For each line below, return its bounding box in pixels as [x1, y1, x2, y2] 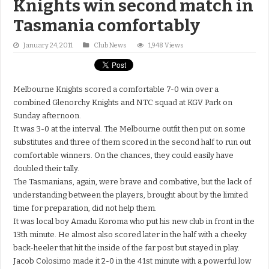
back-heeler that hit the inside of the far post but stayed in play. [13, 243, 240, 253]
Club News [94, 41, 127, 50]
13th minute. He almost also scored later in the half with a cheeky [13, 230, 247, 240]
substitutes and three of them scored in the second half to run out [13, 138, 252, 147]
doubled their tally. [13, 164, 80, 174]
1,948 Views [148, 41, 184, 50]
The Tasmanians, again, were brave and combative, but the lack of [13, 177, 252, 187]
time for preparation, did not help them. [13, 204, 157, 213]
